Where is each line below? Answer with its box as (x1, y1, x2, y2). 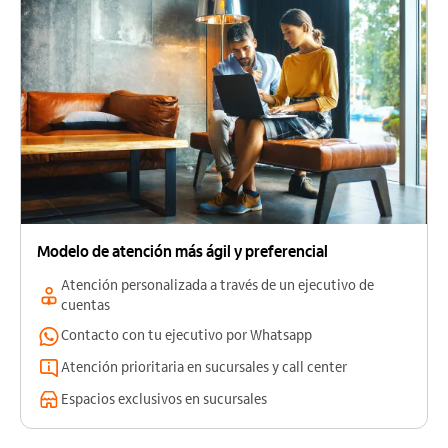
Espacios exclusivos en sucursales (61, 391, 267, 409)
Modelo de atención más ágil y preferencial (37, 242, 328, 262)
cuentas (61, 297, 110, 315)
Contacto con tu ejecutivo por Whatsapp (61, 327, 312, 345)
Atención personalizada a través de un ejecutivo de (61, 277, 374, 295)
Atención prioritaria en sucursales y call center (61, 359, 347, 377)
